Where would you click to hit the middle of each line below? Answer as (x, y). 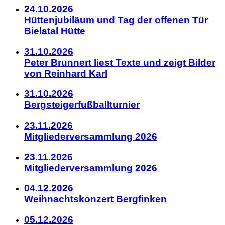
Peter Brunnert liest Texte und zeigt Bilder (120, 62)
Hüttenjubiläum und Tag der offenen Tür (116, 20)
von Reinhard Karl (66, 73)
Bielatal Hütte (55, 31)
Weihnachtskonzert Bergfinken (95, 199)
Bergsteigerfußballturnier (82, 105)
